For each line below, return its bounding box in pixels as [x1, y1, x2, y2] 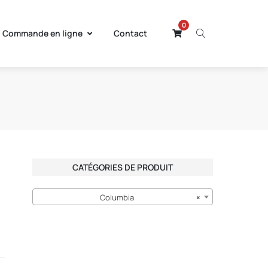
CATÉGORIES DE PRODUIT [72, 162, 173, 173]
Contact [114, 28, 147, 39]
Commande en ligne [2, 28, 83, 39]
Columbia [100, 192, 135, 203]
